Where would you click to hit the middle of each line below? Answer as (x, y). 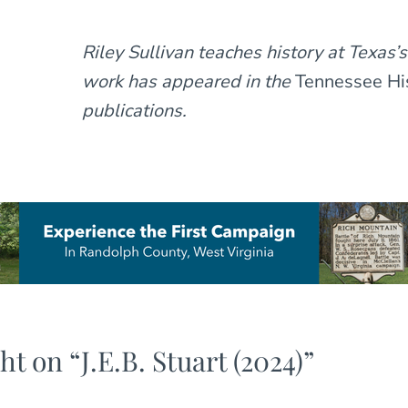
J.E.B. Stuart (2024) (192, 360)
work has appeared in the (187, 81)
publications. (135, 110)
